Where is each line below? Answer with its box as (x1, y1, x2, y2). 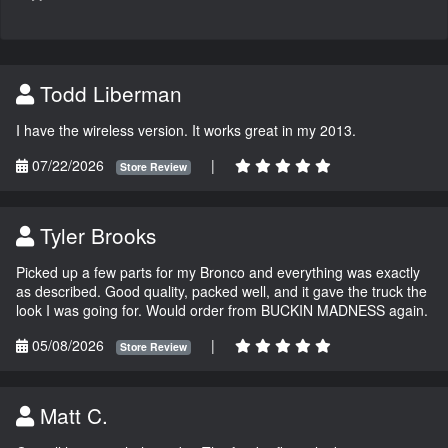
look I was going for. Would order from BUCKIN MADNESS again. (16, 300, 428, 321)
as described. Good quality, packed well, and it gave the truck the (16, 281, 427, 302)
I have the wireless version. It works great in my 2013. (16, 120, 356, 141)
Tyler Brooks (34, 220, 156, 251)
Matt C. (34, 400, 108, 431)
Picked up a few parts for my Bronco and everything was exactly (16, 262, 420, 283)
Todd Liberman (34, 78, 182, 109)
